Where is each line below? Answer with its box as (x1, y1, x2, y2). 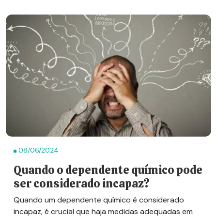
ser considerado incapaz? (14, 176, 150, 191)
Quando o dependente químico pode (14, 163, 202, 178)
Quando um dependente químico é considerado (14, 195, 184, 205)
